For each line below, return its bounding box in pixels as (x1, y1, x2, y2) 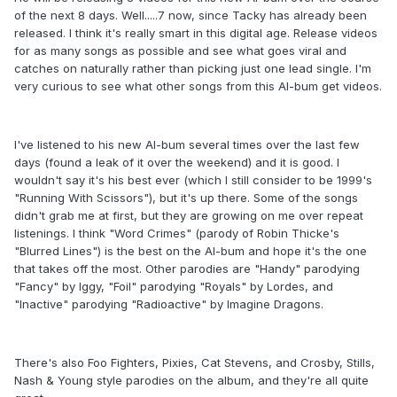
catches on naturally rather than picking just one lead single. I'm (14, 61, 371, 76)
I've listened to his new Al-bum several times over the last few (14, 137, 360, 152)
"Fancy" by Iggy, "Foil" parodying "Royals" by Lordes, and (14, 279, 333, 294)
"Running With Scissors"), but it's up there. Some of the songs (14, 191, 358, 206)
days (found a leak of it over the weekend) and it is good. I (14, 155, 339, 170)
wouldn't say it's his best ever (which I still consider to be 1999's (14, 173, 372, 188)
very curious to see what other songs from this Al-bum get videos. (14, 79, 382, 94)
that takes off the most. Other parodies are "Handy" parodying (14, 261, 360, 276)
